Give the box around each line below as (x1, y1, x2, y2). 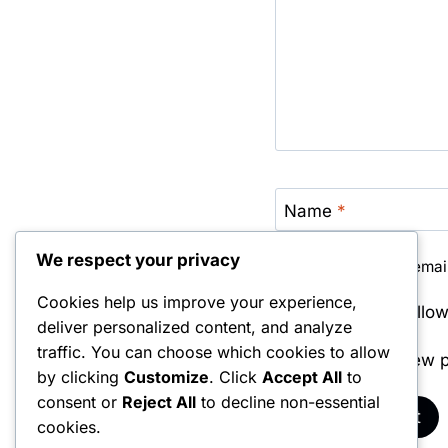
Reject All (122, 392, 196, 413)
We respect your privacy (36, 250, 240, 271)
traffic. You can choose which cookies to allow (37, 342, 390, 363)
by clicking (37, 367, 124, 388)
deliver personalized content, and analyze (37, 317, 352, 338)
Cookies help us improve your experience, (37, 292, 357, 313)
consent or (37, 392, 122, 413)
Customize (124, 367, 209, 388)
